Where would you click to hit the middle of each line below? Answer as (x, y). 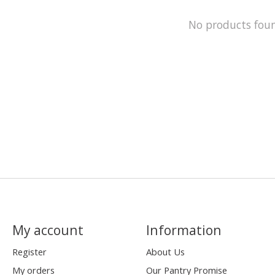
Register (29, 252)
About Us (165, 252)
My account (48, 230)
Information (184, 230)
